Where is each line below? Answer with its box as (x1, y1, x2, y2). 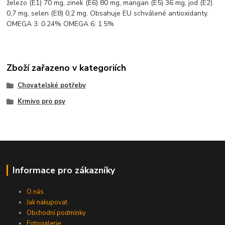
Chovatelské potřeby (17, 80, 86, 90)
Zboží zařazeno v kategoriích (7, 61, 127, 74)
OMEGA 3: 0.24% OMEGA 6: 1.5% (7, 19, 115, 29)
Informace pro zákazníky (12, 164, 115, 177)
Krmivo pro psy (17, 96, 65, 106)
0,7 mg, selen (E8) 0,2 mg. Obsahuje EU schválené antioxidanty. (7, 9, 209, 19)
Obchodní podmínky (27, 208, 86, 218)
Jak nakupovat (27, 198, 68, 207)
